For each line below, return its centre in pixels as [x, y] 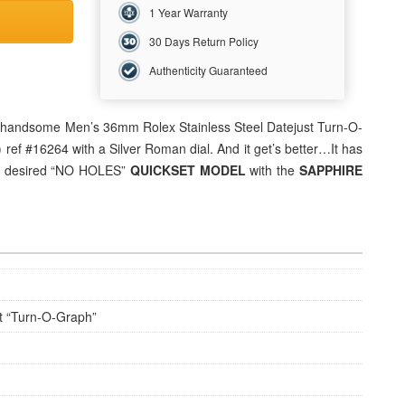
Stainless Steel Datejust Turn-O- [269, 127]
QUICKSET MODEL [188, 170]
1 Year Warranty [188, 12]
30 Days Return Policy [204, 41]
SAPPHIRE [331, 170]
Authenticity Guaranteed [208, 70]
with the [273, 170]
